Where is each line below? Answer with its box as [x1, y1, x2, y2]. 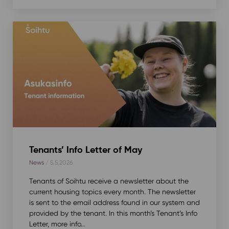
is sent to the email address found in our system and [29, 198, 200, 207]
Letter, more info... [29, 219, 85, 228]
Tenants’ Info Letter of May [29, 143, 142, 155]
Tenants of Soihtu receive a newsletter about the [29, 176, 189, 185]
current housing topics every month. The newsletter [29, 187, 196, 196]
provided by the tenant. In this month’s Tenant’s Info [29, 209, 197, 217]
